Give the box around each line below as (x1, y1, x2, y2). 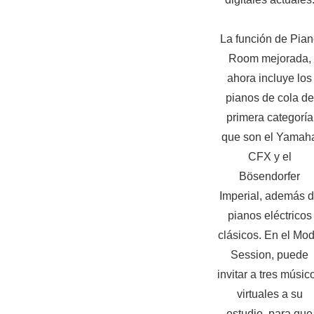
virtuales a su (236, 288, 303, 300)
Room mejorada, (228, 53, 311, 64)
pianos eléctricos (227, 210, 312, 221)
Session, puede (231, 249, 308, 261)
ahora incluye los (227, 72, 312, 84)
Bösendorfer (239, 170, 300, 182)
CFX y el (247, 151, 292, 163)
